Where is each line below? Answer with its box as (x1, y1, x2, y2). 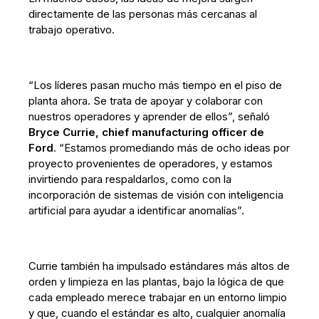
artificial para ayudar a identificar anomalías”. (28, 203, 245, 217)
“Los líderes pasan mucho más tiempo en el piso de (28, 78, 283, 92)
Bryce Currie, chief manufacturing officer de (28, 125, 265, 139)
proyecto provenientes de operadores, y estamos (28, 156, 273, 170)
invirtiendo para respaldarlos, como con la (28, 172, 232, 186)
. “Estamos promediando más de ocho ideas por (53, 140, 291, 155)
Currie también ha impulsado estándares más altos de (28, 258, 291, 273)
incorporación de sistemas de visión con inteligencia (28, 187, 284, 202)
